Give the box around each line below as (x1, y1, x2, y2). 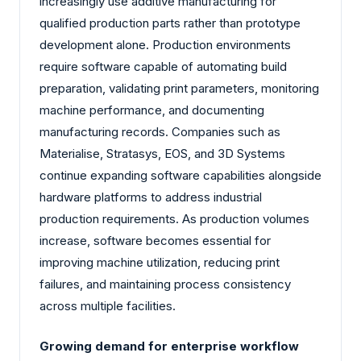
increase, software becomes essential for (39, 233, 271, 249)
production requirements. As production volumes (39, 211, 309, 227)
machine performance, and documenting (39, 102, 264, 118)
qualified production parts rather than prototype (39, 15, 301, 31)
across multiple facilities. (39, 298, 176, 314)
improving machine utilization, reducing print (39, 255, 280, 271)
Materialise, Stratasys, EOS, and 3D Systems (39, 146, 285, 162)
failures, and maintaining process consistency (39, 276, 291, 293)
